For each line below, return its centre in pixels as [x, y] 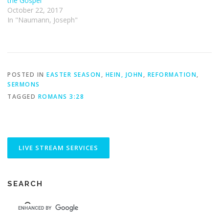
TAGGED [23, 96]
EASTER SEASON [74, 74]
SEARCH [25, 184]
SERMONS [24, 84]
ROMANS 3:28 [61, 96]
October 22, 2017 [35, 10]
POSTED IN [27, 74]
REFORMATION [172, 74]
